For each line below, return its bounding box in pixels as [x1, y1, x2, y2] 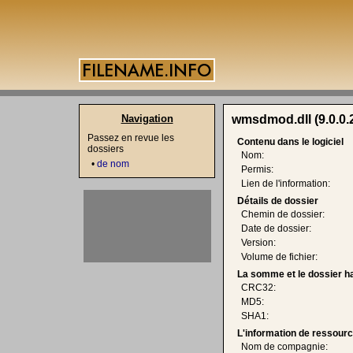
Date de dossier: [241, 223, 311, 234]
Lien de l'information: [241, 178, 330, 189]
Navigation [121, 113, 173, 124]
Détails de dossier [237, 195, 318, 206]
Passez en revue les [87, 132, 174, 143]
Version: [241, 237, 276, 248]
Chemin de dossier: [241, 209, 325, 220]
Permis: [241, 164, 273, 175]
